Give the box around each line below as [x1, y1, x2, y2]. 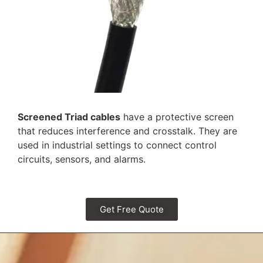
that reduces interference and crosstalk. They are [18, 124, 237, 137]
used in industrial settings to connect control [18, 139, 217, 151]
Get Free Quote [99, 204, 164, 215]
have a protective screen [120, 110, 234, 123]
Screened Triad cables [18, 110, 120, 123]
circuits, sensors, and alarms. [18, 153, 146, 165]
